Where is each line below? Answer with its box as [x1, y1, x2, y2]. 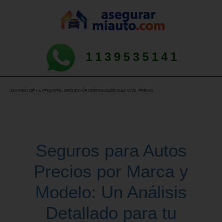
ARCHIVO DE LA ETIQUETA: [10, 89, 64, 94]
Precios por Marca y [34, 162, 188, 181]
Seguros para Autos [35, 141, 187, 160]
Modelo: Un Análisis [35, 182, 187, 202]
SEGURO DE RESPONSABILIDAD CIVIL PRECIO [64, 89, 153, 94]
